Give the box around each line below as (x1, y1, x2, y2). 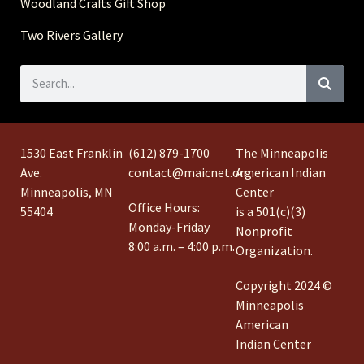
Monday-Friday (128, 218, 210, 235)
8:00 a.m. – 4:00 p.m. (128, 237, 235, 254)
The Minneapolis (236, 144, 329, 161)
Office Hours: (128, 198, 200, 215)
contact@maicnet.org (128, 163, 252, 180)
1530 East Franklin (20, 144, 123, 161)
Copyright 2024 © (236, 276, 333, 293)
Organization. (236, 241, 314, 258)
